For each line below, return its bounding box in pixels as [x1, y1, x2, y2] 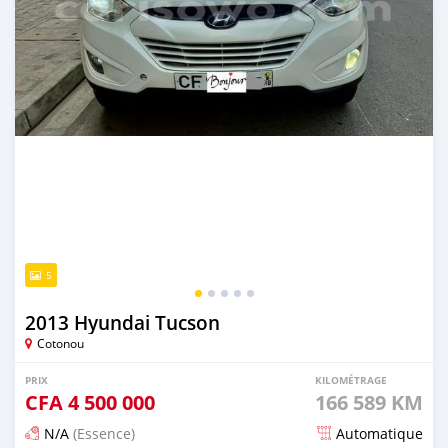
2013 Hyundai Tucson [25, 309, 220, 336]
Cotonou [37, 334, 84, 351]
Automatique [336, 423, 423, 443]
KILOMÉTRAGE [315, 372, 387, 387]
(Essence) [69, 423, 135, 443]
